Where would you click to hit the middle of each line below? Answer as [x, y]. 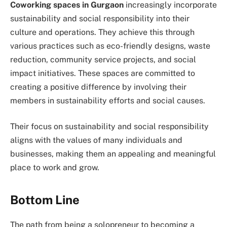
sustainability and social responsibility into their [100, 18]
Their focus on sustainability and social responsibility [109, 127]
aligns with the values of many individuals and [96, 140]
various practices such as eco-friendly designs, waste [110, 46]
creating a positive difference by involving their [98, 87]
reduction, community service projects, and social [103, 59]
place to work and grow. [55, 168]
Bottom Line [45, 199]
